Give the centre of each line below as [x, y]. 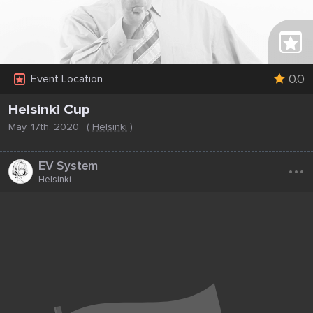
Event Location [67, 79]
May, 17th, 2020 [45, 126]
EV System [68, 166]
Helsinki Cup [49, 109]
